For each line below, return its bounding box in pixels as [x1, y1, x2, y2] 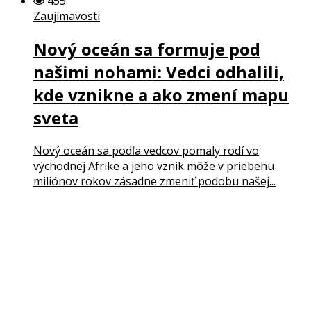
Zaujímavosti [33, 8, 100, 24]
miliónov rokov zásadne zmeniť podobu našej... [33, 174, 276, 190]
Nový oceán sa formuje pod [33, 37, 260, 61]
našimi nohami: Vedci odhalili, [33, 60, 284, 84]
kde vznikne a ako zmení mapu [33, 83, 289, 107]
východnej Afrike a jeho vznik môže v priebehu [33, 158, 274, 174]
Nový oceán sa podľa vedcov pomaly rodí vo [33, 143, 259, 159]
